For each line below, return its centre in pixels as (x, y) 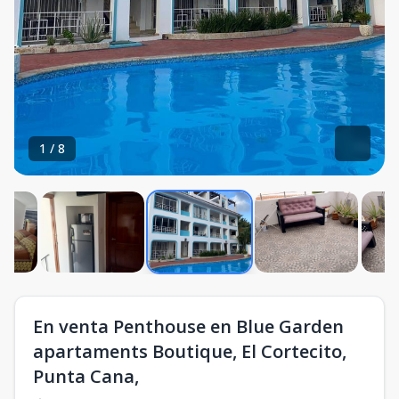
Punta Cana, (86, 376)
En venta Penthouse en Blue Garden (188, 326)
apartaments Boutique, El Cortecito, (190, 351)
